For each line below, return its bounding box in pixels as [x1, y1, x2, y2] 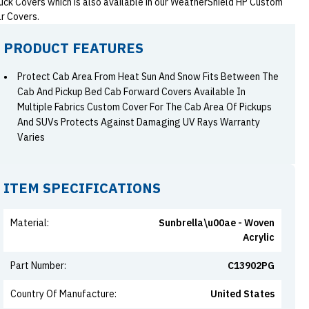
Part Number [10, 259, 64, 272]
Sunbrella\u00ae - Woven [158, 217, 275, 229]
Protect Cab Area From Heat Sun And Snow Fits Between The [17, 70, 279, 83]
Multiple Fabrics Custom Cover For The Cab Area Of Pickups [17, 101, 272, 113]
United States [210, 288, 275, 300]
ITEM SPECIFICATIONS [3, 179, 161, 197]
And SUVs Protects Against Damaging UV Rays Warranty [17, 116, 260, 128]
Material [10, 217, 47, 229]
